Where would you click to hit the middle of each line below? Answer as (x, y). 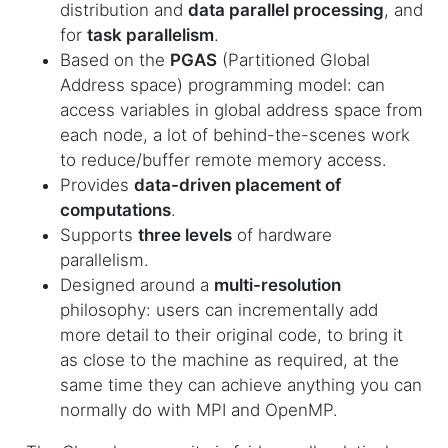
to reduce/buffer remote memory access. (223, 159)
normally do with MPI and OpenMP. (198, 409)
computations (115, 209)
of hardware (281, 234)
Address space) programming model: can (222, 84)
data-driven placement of (237, 184)
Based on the (114, 59)
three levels (184, 234)
